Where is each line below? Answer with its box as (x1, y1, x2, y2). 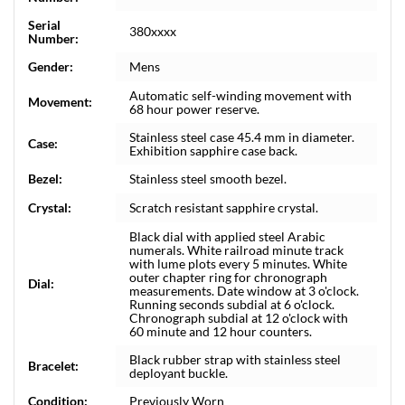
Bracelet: (28, 358, 79, 373)
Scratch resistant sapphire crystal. (129, 200, 318, 215)
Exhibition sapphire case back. (129, 143, 297, 158)
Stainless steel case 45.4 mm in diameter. (129, 129, 354, 145)
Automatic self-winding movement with (129, 88, 352, 103)
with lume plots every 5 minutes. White (129, 256, 347, 271)
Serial (28, 17, 61, 33)
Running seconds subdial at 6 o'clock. (129, 297, 334, 312)
